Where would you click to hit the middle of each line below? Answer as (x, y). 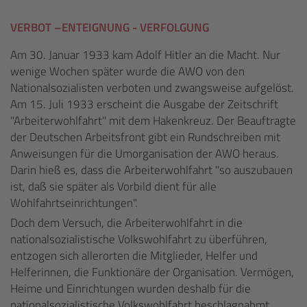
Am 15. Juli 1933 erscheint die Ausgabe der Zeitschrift (144, 104)
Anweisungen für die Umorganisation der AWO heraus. (145, 153)
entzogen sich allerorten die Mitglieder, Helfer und (134, 256)
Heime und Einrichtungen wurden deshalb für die (131, 288)
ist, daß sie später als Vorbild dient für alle (113, 186)
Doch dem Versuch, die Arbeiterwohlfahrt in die (126, 223)
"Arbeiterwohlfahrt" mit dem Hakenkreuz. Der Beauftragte (153, 121)
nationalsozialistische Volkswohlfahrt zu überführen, (139, 239)
